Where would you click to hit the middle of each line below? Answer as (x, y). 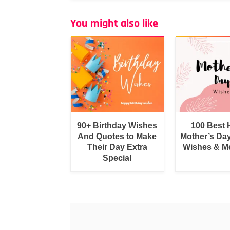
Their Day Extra (117, 147)
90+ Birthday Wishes (117, 125)
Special (117, 158)
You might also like (114, 24)
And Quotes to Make (117, 136)
